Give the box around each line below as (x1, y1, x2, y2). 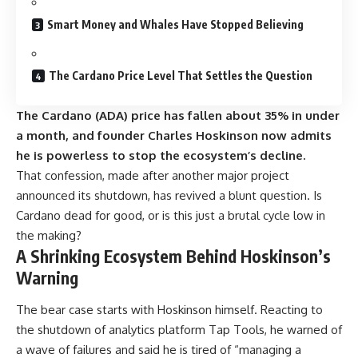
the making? (16, 228, 82, 244)
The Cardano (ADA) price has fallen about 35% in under (16, 108, 340, 124)
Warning (16, 267, 78, 289)
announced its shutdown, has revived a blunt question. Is (16, 188, 322, 204)
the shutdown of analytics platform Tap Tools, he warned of (16, 321, 342, 337)
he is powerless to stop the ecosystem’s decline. (16, 148, 305, 164)
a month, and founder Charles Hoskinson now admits (16, 128, 332, 144)
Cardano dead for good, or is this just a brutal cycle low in (16, 208, 325, 224)
